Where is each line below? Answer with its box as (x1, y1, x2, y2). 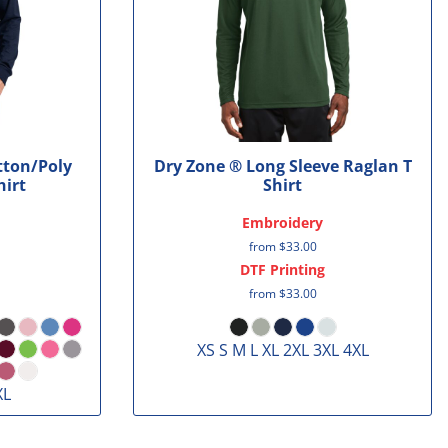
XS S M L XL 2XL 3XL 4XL (196, 339, 369, 362)
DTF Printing (240, 260, 326, 280)
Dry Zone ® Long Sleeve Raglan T (153, 155, 412, 178)
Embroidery (242, 213, 324, 233)
